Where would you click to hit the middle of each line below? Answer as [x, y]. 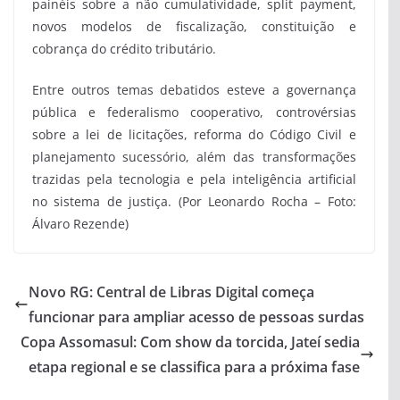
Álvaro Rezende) [80, 223]
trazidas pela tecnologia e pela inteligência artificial [194, 179]
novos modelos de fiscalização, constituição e [194, 26]
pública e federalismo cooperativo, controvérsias [194, 112]
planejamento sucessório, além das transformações [194, 156]
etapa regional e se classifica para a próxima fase [194, 367]
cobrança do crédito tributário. [124, 48]
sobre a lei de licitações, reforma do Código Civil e [194, 134]
